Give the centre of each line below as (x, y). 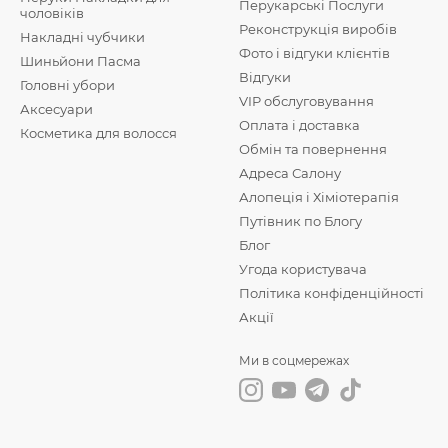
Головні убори (67, 85)
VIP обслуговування (306, 101)
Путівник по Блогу (300, 221)
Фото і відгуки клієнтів (314, 53)
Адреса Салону (290, 173)
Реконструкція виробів (318, 29)
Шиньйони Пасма (80, 61)
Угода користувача (303, 269)
